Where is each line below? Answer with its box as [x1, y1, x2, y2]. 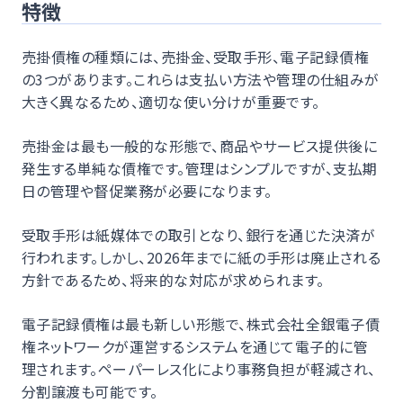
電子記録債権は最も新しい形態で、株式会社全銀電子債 [22, 312, 380, 335]
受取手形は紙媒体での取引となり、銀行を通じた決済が [22, 223, 376, 246]
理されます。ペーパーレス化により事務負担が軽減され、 [22, 357, 376, 380]
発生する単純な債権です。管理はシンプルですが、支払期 [22, 157, 378, 179]
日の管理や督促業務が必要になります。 [22, 179, 273, 201]
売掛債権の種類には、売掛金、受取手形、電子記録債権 [22, 45, 370, 67]
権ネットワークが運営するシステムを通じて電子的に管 [22, 335, 369, 357]
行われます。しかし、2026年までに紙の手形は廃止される [22, 246, 381, 268]
